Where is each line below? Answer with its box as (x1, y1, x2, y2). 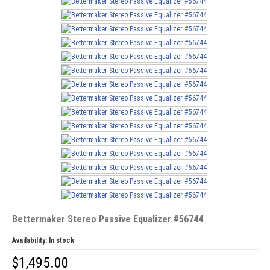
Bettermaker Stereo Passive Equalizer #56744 (11, 213, 203, 225)
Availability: (11, 236, 49, 245)
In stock (48, 236, 74, 245)
